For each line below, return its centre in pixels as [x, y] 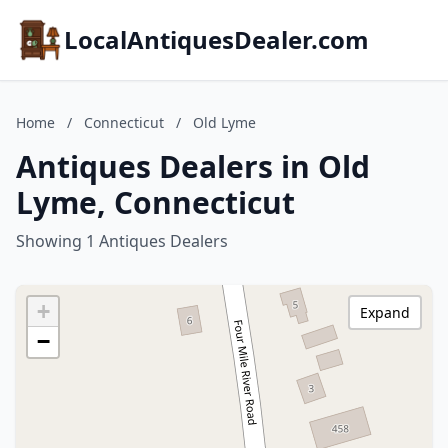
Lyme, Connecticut [155, 202]
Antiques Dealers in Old [193, 166]
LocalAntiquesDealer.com [216, 39]
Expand [385, 312]
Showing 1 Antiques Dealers [122, 241]
